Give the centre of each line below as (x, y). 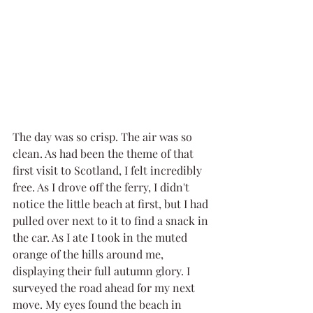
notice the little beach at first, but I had (112, 203)
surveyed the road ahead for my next (105, 287)
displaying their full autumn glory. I (103, 270)
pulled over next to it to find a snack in (112, 220)
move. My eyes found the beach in (99, 304)
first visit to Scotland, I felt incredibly (109, 170)
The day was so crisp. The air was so (104, 136)
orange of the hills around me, (89, 254)
